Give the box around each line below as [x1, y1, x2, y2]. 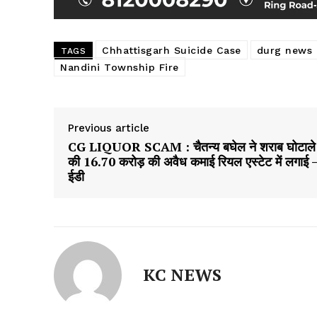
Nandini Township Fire [60, 62, 179, 74]
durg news [256, 45, 312, 57]
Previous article [68, 122, 149, 135]
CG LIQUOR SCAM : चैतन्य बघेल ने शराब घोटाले [68, 138, 316, 156]
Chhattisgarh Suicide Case [102, 45, 241, 57]
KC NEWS [143, 263, 221, 287]
